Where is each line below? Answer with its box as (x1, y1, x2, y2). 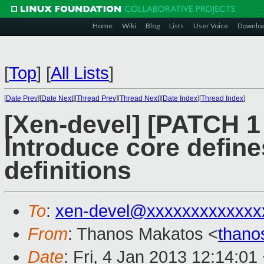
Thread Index (201, 94, 243, 103)
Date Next (41, 94, 73, 103)
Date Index (163, 94, 197, 103)
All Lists (51, 64, 109, 82)
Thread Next (120, 94, 159, 103)
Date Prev (6, 94, 38, 103)
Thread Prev (77, 94, 116, 103)
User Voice (193, 21, 228, 30)
